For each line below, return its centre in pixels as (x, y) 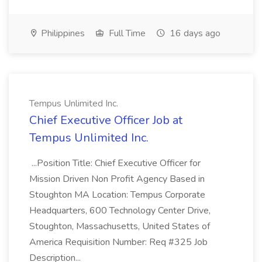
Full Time (126, 33)
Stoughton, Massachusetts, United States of (120, 226)
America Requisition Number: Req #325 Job (118, 242)
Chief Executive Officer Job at (106, 120)
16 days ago (194, 33)
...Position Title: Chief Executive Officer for (115, 163)
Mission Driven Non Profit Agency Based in (117, 179)
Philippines (62, 33)
